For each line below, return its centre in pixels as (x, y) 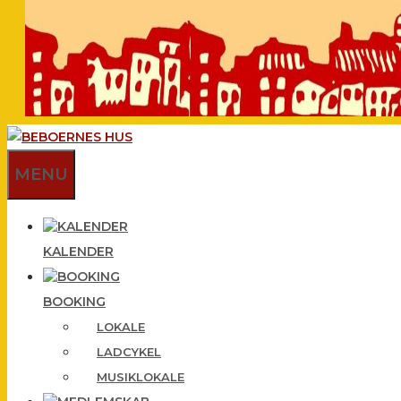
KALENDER (78, 252)
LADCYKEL (129, 352)
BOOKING (74, 302)
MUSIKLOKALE (141, 377)
